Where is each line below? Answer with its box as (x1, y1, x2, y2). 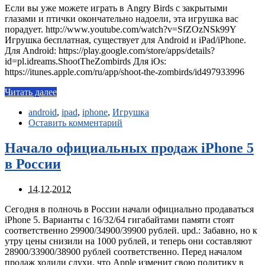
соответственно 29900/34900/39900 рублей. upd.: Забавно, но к (5, 225, 257, 235)
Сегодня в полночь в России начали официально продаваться (5, 203, 254, 214)
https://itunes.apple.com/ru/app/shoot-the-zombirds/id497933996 (5, 67, 244, 77)
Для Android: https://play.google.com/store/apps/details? (5, 46, 215, 56)
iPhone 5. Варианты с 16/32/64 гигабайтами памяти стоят (5, 214, 234, 225)
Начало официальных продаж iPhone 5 (5, 140, 254, 156)
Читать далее (5, 87, 57, 98)
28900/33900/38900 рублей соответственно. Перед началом (5, 246, 242, 257)
